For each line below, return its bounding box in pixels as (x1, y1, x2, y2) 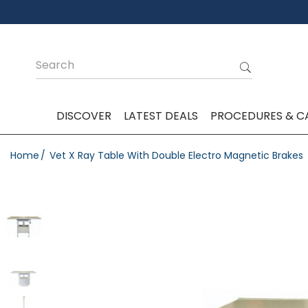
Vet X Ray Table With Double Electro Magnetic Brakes (49, 148, 303, 162)
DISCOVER (56, 108, 111, 124)
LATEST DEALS (123, 108, 198, 124)
